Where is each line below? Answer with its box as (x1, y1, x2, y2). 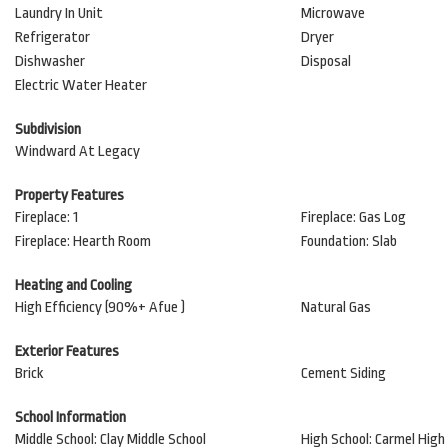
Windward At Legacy (15, 143, 140, 160)
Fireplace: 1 (15, 209, 78, 226)
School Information (15, 409, 126, 426)
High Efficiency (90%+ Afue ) (15, 299, 185, 316)
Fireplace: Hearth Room (15, 233, 151, 250)
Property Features (15, 187, 124, 204)
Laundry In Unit (15, 5, 103, 22)
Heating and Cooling (15, 277, 132, 294)
